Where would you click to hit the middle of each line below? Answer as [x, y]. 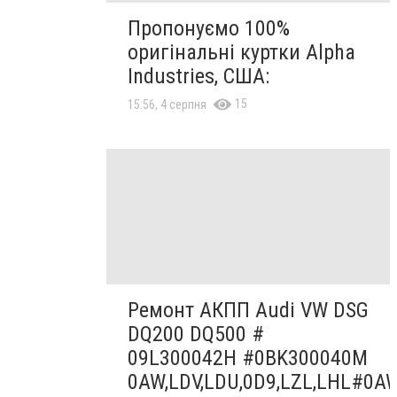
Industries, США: [198, 77]
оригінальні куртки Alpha [241, 53]
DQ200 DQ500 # [196, 334]
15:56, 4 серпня [167, 105]
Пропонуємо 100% [209, 29]
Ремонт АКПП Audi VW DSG [248, 310]
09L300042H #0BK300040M [248, 358]
